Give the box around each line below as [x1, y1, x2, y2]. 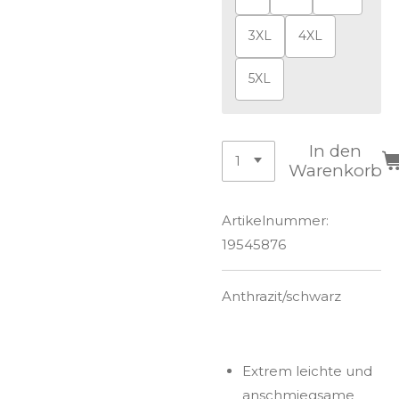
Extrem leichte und [241, 362, 372, 380]
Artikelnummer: [222, 212, 329, 230]
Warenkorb [289, 159, 383, 181]
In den [309, 140, 362, 161]
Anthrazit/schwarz [222, 288, 341, 305]
